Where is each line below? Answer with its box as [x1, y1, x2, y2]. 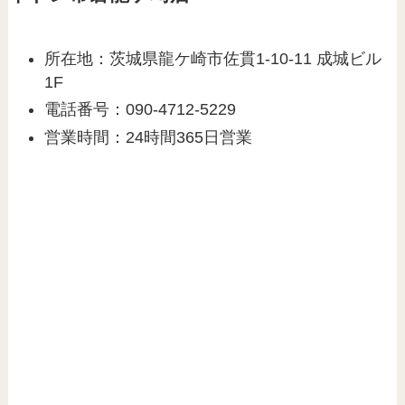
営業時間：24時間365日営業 [44, 127, 253, 146]
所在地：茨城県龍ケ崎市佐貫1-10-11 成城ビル [44, 49, 382, 68]
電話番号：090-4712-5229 [44, 100, 237, 119]
